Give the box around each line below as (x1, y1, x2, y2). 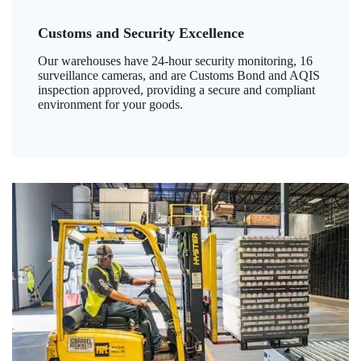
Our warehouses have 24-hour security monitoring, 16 (38, 53, 313, 68)
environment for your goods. (38, 97, 183, 111)
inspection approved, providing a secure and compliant (38, 82, 315, 97)
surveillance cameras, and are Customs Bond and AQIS (38, 68, 320, 82)
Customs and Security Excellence (38, 24, 244, 41)
